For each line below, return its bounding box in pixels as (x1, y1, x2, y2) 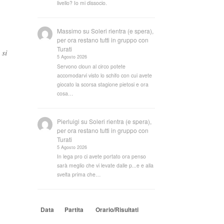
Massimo (57, 26, 82, 35)
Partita (64, 205, 84, 214)
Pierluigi (57, 116, 80, 125)
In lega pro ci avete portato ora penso (57, 152, 146, 160)
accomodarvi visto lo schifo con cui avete (57, 71, 152, 79)
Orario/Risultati (95, 205, 139, 214)
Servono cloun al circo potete (57, 62, 126, 70)
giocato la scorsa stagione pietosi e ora (57, 80, 149, 88)
